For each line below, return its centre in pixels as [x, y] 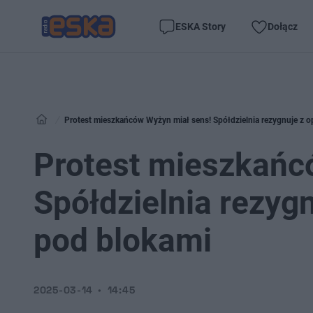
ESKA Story [201, 26]
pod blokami [123, 240]
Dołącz [283, 26]
